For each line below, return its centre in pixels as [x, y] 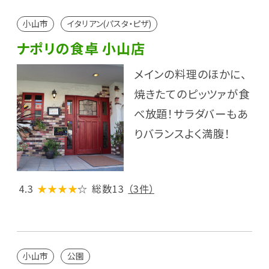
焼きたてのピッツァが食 [192, 93]
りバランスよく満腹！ [182, 133]
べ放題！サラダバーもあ [191, 113]
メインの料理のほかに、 [190, 74]
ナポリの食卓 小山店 [81, 48]
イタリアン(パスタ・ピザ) [109, 24]
